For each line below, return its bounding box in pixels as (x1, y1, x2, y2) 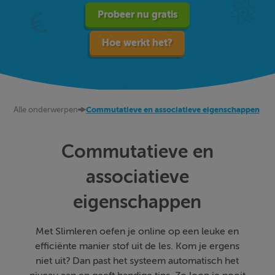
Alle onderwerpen (14, 105, 78, 114)
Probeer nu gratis (97, 9, 177, 20)
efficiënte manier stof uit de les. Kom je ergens (35, 241, 240, 252)
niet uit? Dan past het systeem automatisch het (36, 255, 239, 266)
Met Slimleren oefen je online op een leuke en (36, 226, 239, 237)
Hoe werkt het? (102, 37, 173, 48)
